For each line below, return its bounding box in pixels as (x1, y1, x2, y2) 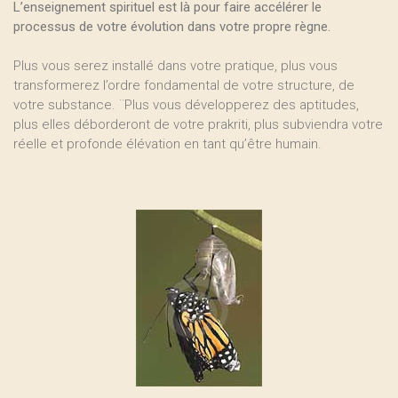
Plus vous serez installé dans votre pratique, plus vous (13, 58, 338, 74)
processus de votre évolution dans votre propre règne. (13, 19, 330, 35)
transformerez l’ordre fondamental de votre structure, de (13, 77, 354, 93)
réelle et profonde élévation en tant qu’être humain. (13, 136, 322, 152)
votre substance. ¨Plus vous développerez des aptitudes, (13, 97, 359, 113)
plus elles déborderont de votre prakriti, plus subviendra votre (13, 116, 383, 132)
